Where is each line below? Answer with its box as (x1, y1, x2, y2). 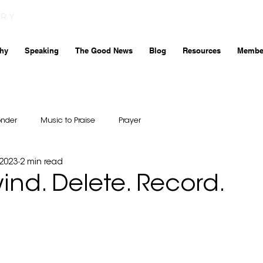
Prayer (119, 116, 141, 124)
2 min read (20, 159, 63, 167)
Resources (183, 45, 221, 55)
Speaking (25, 45, 59, 55)
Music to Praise (41, 116, 95, 124)
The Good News (75, 45, 133, 55)
